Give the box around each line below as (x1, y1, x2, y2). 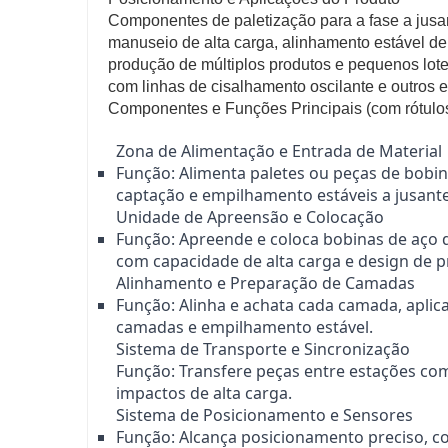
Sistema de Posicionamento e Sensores (116, 403, 413, 426)
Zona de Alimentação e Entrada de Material (116, 139, 442, 162)
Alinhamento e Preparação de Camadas (116, 271, 415, 294)
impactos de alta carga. (116, 381, 292, 404)
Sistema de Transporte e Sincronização (116, 337, 410, 360)
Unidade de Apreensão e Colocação (116, 205, 384, 228)
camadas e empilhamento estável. (116, 315, 373, 338)
